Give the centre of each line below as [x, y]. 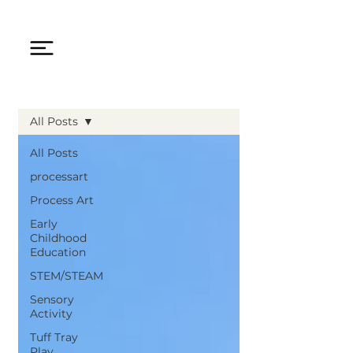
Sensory [52, 299]
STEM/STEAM [66, 275]
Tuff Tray [54, 337]
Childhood [58, 238]
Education [58, 252]
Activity [51, 313]
